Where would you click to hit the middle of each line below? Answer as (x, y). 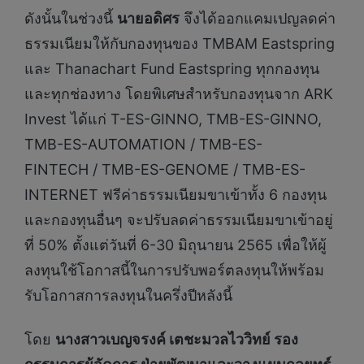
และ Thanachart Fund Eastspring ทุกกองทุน (172, 69)
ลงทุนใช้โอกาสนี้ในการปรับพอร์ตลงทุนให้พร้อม (174, 271)
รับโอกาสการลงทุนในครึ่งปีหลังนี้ (128, 296)
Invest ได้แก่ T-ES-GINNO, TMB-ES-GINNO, (173, 119)
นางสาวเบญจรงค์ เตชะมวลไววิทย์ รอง (177, 339)
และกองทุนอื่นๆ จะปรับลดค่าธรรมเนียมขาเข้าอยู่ (179, 220)
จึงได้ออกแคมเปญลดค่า (258, 19)
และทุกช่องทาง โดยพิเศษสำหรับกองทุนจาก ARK (179, 94)
